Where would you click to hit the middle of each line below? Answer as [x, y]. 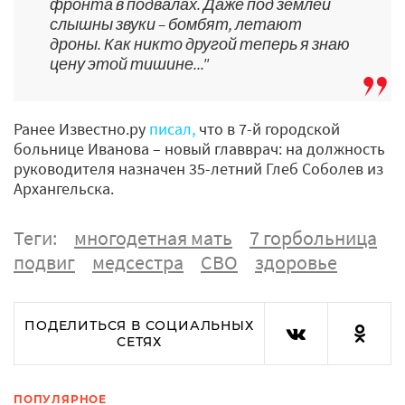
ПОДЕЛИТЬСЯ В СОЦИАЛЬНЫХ [139, 325]
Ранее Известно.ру [81, 128]
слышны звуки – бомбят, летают [176, 24]
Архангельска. [64, 188]
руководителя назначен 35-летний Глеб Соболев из [198, 168]
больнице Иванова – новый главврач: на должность [199, 148]
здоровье [296, 262]
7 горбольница [313, 237]
